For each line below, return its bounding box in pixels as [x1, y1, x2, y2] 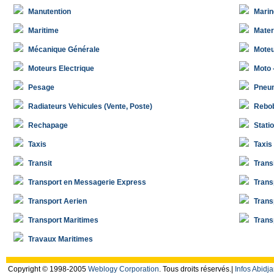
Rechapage [28, 121, 68, 130]
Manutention [28, 7, 71, 16]
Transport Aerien [28, 197, 87, 206]
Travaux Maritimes [28, 235, 93, 243]
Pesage [28, 83, 54, 92]
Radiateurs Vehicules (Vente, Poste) [28, 102, 152, 111]
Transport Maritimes [28, 216, 98, 224]
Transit [28, 159, 52, 168]
